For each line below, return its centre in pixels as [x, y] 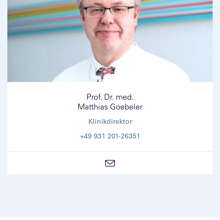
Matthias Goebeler [110, 106]
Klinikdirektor [110, 121]
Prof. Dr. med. [110, 96]
